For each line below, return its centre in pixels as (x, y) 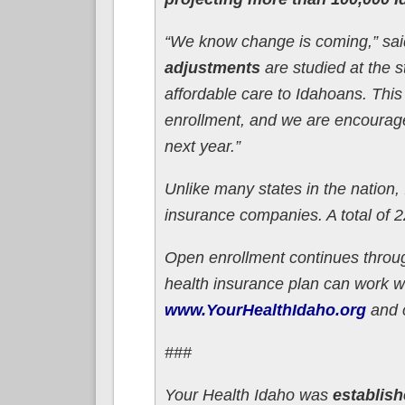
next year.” (202, 146)
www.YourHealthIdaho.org (265, 310)
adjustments (212, 67)
